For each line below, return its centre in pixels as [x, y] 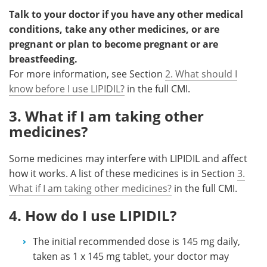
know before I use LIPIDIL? [67, 89]
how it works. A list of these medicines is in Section [123, 173]
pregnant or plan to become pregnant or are [114, 44]
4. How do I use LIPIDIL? [93, 215]
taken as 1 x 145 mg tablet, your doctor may [131, 256]
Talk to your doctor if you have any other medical [126, 14]
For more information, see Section [87, 74]
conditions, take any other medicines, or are [114, 29]
